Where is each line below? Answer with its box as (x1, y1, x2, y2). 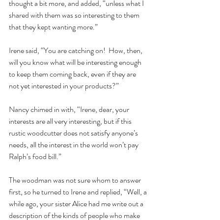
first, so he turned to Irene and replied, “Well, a (9, 186, 148, 198)
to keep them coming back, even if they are (9, 68, 137, 80)
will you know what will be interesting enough (9, 56, 143, 68)
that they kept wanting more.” (9, 21, 101, 33)
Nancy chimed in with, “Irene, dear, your (9, 104, 131, 115)
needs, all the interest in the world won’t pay (9, 139, 140, 151)
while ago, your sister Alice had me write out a (9, 198, 145, 210)
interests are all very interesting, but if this (9, 115, 133, 127)
